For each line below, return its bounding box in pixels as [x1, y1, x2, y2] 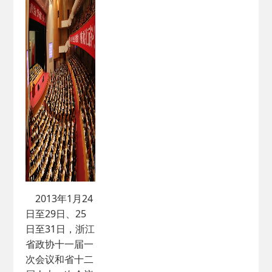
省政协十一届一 [25, 237, 94, 251]
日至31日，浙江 [25, 222, 95, 236]
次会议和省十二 [25, 253, 94, 266]
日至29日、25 [25, 207, 87, 220]
